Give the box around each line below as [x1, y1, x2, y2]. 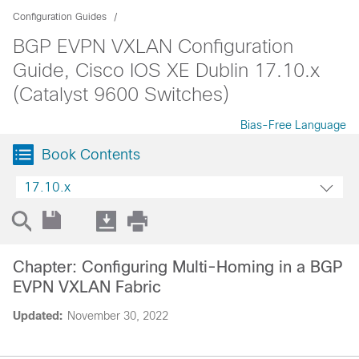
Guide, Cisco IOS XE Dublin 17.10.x [13, 59, 320, 81]
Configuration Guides [13, 11, 107, 22]
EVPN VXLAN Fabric [13, 278, 161, 296]
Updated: [13, 309, 63, 322]
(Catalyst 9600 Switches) [13, 83, 229, 105]
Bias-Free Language [240, 119, 346, 131]
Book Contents [42, 147, 140, 163]
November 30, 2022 [67, 309, 168, 322]
